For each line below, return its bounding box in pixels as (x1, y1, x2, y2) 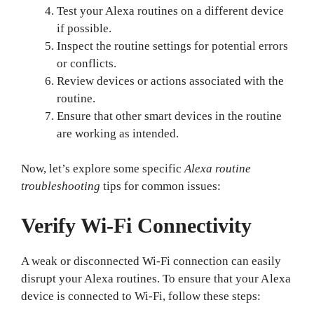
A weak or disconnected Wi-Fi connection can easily (21, 254, 282, 268)
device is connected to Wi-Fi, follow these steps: (21, 289, 261, 303)
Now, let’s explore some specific (21, 162, 185, 175)
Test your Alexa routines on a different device (57, 4, 285, 18)
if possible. (57, 21, 112, 35)
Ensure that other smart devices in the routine (57, 109, 282, 123)
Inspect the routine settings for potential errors (57, 39, 289, 53)
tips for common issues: (100, 179, 221, 193)
